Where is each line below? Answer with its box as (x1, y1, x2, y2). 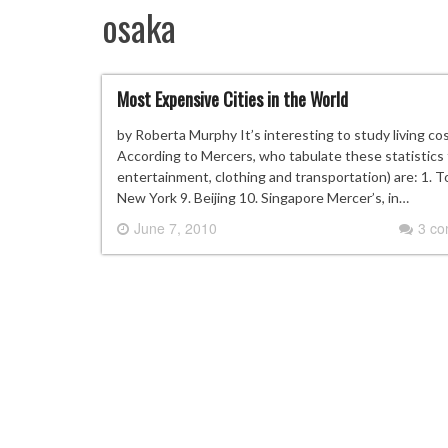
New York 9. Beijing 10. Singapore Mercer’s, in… (117, 189, 409, 206)
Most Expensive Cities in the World (117, 86, 348, 112)
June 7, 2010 (134, 218, 217, 238)
